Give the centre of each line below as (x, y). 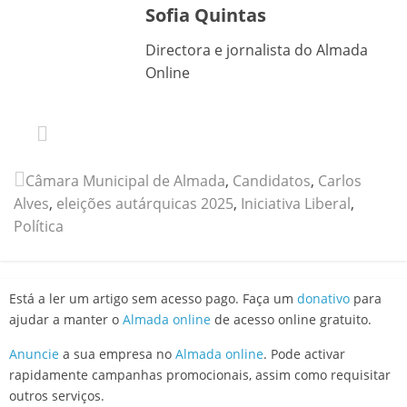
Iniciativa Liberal (296, 203)
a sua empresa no (117, 353)
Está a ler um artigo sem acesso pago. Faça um (153, 298)
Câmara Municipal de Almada (125, 180)
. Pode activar (304, 353)
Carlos (340, 180)
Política (39, 226)
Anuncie (34, 353)
